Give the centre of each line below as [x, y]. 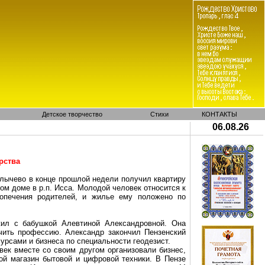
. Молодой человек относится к [129, 188]
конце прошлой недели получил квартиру [109, 179]
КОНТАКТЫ [219, 114]
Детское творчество [72, 114]
